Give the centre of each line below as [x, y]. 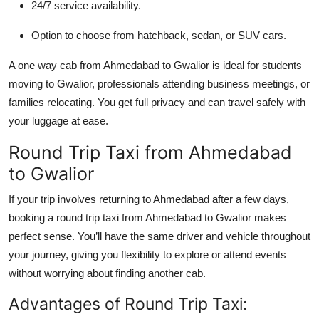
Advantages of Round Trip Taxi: [128, 303]
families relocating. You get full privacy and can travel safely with [157, 102]
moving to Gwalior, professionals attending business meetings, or [159, 83]
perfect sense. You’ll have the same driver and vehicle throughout [159, 236]
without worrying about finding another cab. [107, 273]
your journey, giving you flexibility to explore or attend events [147, 254]
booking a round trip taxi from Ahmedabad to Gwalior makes [147, 217]
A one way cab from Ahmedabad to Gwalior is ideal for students [155, 65]
